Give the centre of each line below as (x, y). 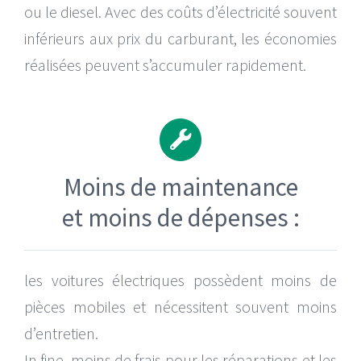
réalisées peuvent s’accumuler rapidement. (165, 65)
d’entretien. (61, 333)
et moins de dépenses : (180, 217)
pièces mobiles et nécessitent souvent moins (180, 306)
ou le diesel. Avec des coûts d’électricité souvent (180, 12)
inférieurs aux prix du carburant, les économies (180, 39)
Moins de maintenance (180, 186)
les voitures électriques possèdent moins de (180, 280)
